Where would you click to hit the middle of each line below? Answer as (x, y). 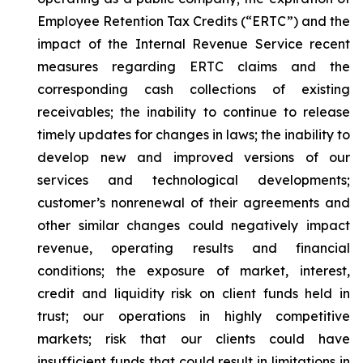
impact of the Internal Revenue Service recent (194, 44)
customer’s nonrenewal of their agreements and (194, 203)
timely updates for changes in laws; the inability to (194, 135)
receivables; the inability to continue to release (194, 112)
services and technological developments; (194, 180)
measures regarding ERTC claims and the (194, 66)
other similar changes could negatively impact (194, 225)
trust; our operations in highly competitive (194, 316)
